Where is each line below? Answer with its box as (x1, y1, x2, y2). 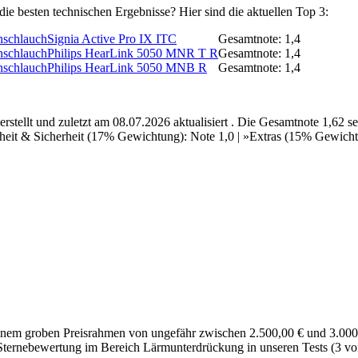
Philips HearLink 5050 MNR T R (47, 46, 218, 61)
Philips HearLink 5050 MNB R (47, 61, 207, 75)
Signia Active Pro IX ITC (47, 32, 177, 46)
